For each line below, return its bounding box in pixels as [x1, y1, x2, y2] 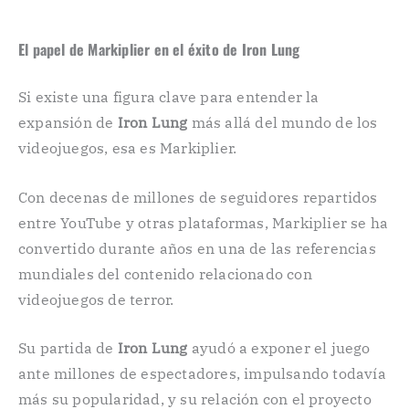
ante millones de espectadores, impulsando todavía [18, 364, 386, 383]
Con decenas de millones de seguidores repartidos [18, 187, 378, 206]
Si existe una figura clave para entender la [18, 87, 320, 106]
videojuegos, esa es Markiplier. [18, 138, 237, 157]
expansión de [18, 112, 118, 131]
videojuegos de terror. [18, 289, 174, 309]
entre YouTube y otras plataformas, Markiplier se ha [18, 213, 389, 232]
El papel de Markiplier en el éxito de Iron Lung [18, 37, 300, 60]
